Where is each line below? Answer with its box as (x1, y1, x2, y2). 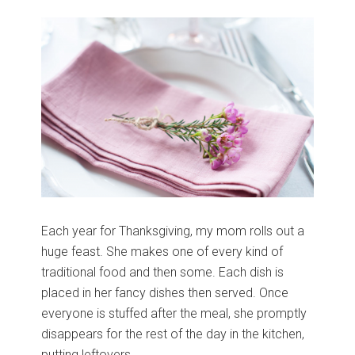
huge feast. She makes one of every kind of (41, 244, 284, 260)
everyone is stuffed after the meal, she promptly (41, 306, 307, 322)
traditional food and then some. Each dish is (41, 265, 284, 281)
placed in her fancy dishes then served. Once (41, 285, 289, 301)
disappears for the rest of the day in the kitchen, (41, 326, 305, 342)
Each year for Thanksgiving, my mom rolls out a (41, 223, 305, 239)
